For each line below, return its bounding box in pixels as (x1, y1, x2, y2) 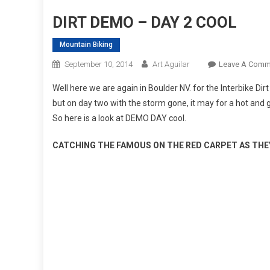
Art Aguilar (152, 59, 190, 69)
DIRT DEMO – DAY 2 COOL (52, 13, 237, 31)
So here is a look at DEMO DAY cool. (52, 113, 186, 123)
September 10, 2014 (64, 59, 133, 69)
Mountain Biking (60, 40, 113, 49)
